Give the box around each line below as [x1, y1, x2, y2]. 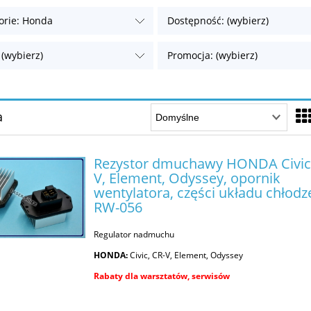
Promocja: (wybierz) [167, 49, 258, 62]
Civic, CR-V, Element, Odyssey [128, 249, 244, 261]
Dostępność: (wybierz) [167, 14, 269, 28]
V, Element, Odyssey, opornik [94, 167, 281, 187]
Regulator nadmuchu [94, 228, 175, 240]
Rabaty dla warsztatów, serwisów [94, 269, 230, 282]
